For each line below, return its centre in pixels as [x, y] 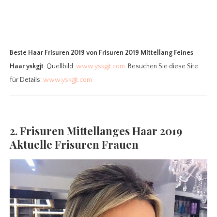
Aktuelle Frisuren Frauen [74, 145]
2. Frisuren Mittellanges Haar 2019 [96, 131]
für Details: [26, 80]
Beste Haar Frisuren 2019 [47, 53]
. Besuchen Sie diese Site [162, 67]
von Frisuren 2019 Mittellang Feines [140, 53]
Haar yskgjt [27, 67]
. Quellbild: [60, 67]
